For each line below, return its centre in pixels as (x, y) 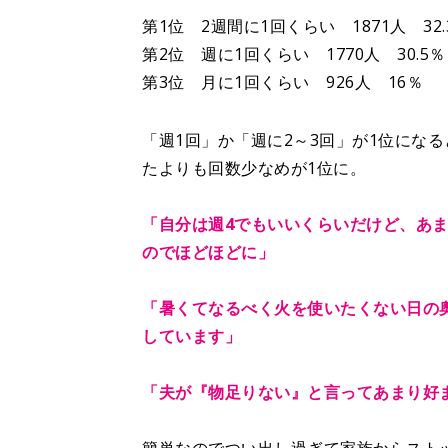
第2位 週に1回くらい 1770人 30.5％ (294, 54)
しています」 (191, 336)
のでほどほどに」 (208, 252)
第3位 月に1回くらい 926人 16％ (282, 82)
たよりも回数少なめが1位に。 (254, 168)
